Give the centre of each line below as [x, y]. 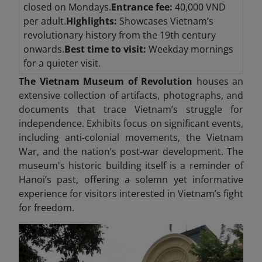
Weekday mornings [189, 49]
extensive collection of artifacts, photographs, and [131, 96]
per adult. [44, 21]
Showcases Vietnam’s [165, 21]
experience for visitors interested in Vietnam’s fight [131, 194]
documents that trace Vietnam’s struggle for [131, 110]
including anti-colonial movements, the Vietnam [131, 138]
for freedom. [46, 208]
